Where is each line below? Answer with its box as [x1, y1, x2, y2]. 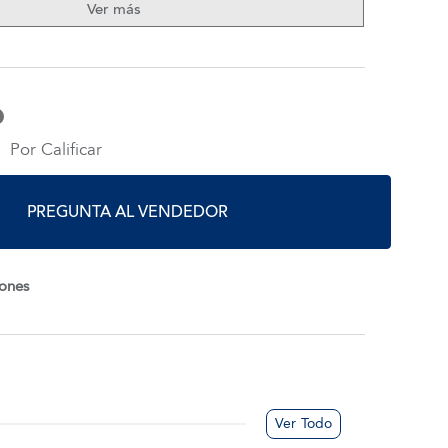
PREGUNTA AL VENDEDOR [27, 200, 228, 224]
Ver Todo [275, 415, 332, 432]
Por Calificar [9, 139, 102, 160]
